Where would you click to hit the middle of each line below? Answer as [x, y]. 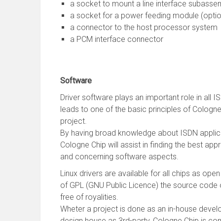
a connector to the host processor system [144, 27]
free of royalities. [89, 197]
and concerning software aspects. [119, 157]
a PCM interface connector [117, 39]
